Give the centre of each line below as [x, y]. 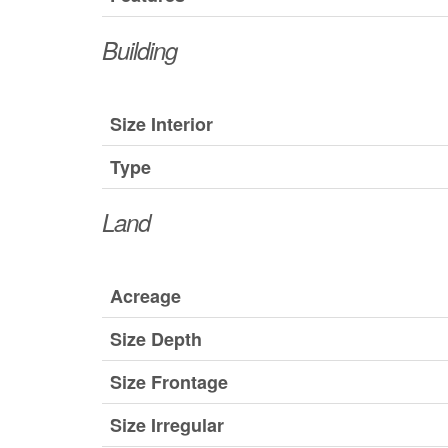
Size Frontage [169, 382]
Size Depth [156, 339]
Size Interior [161, 124]
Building [140, 50]
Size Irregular [167, 425]
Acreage [145, 296]
